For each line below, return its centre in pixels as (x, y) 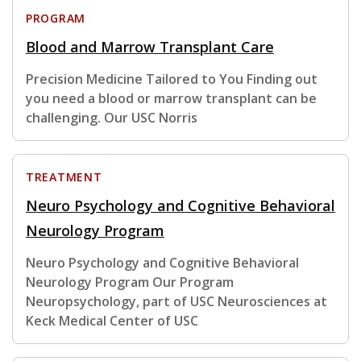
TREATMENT (64, 177)
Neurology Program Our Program (130, 282)
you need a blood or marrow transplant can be (171, 99)
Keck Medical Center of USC (112, 321)
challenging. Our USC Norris (112, 118)
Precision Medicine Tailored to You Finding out (172, 79)
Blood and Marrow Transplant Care (150, 47)
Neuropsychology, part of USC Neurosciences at (176, 302)
